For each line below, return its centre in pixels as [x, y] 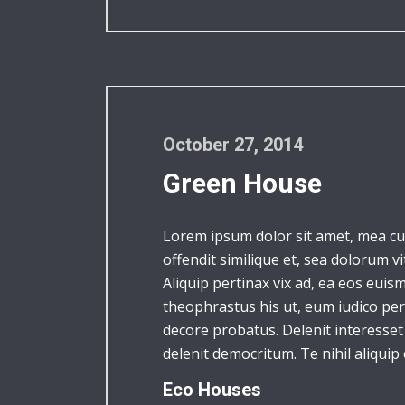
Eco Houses [212, 390]
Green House [242, 183]
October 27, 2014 [233, 145]
